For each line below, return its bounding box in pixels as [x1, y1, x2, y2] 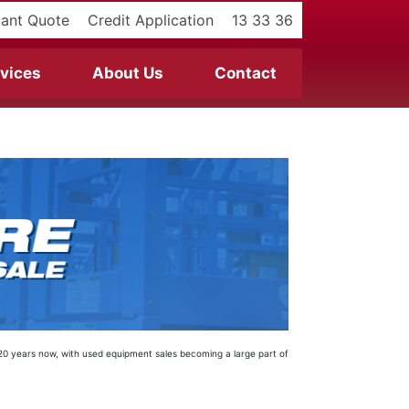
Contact [215, 64, 277, 82]
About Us [92, 64, 163, 82]
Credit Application [88, 11, 214, 29]
